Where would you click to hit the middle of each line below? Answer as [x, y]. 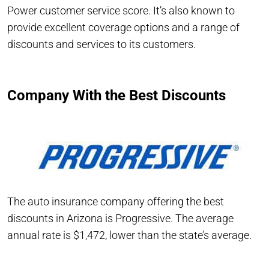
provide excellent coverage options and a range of [123, 27]
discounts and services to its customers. [101, 44]
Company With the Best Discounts [116, 95]
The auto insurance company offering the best [116, 201]
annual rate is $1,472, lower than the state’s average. [129, 235]
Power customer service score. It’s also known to [121, 10]
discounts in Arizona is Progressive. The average [120, 218]
